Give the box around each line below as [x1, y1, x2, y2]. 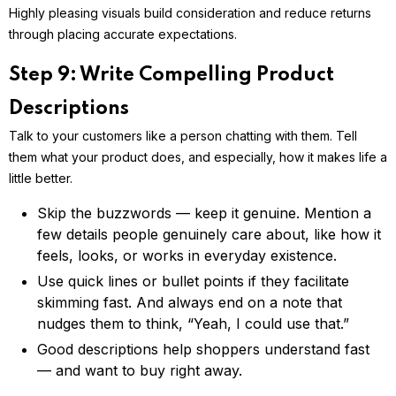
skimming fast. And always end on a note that [37, 293, 342, 312]
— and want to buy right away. [37, 362, 242, 380]
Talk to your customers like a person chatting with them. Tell [9, 128, 357, 144]
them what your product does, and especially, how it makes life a [9, 149, 387, 165]
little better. [9, 171, 72, 187]
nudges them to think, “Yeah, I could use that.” [37, 315, 349, 333]
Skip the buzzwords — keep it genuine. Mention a [37, 204, 371, 223]
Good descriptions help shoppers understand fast [37, 340, 369, 359]
